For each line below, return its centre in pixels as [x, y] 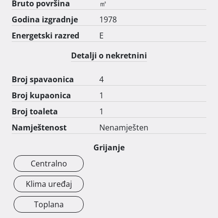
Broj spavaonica [43, 79]
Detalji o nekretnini [109, 55]
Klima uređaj [49, 184]
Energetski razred [45, 35]
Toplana [49, 204]
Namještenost [39, 127]
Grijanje [109, 147]
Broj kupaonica [41, 95]
